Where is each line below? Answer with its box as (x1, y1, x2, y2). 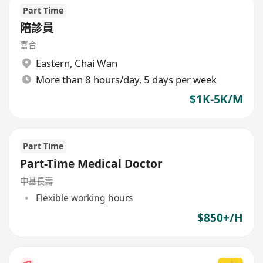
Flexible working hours (35, 191, 133, 205)
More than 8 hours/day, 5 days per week (35, 72, 217, 86)
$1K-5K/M (189, 92, 243, 107)
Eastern (35, 56, 70, 70)
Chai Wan (74, 56, 117, 70)
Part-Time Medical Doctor (20, 156, 164, 171)
